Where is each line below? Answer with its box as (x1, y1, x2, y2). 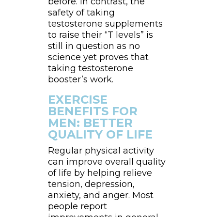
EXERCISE (47, 93, 108, 107)
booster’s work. (47, 74, 113, 85)
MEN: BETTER (47, 116, 133, 130)
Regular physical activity (47, 145, 154, 156)
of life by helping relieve (47, 168, 152, 179)
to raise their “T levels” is (47, 30, 153, 41)
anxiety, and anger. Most (47, 190, 154, 201)
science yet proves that (47, 52, 149, 63)
